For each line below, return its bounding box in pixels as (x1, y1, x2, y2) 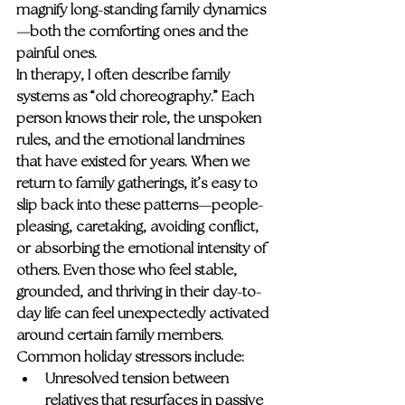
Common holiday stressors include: (16, 347, 243, 365)
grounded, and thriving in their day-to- (16, 282, 261, 300)
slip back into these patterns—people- (16, 195, 263, 213)
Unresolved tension (45, 369, 169, 387)
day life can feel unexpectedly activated (16, 304, 272, 322)
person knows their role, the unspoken (16, 108, 265, 127)
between (169, 369, 232, 387)
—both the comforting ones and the (16, 22, 251, 40)
